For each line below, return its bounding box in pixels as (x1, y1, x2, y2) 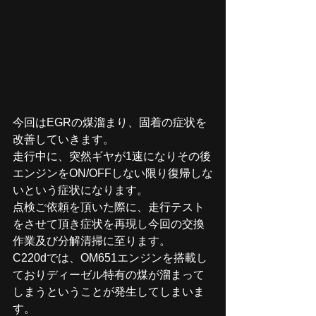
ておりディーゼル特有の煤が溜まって (13, 268, 205, 281)
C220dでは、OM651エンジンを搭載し (13, 251, 207, 264)
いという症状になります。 (13, 183, 148, 196)
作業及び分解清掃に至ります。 (13, 234, 171, 247)
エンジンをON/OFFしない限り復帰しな (13, 166, 213, 179)
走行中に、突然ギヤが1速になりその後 (13, 150, 211, 162)
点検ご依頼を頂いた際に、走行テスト (13, 200, 205, 213)
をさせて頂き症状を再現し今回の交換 (13, 217, 205, 230)
